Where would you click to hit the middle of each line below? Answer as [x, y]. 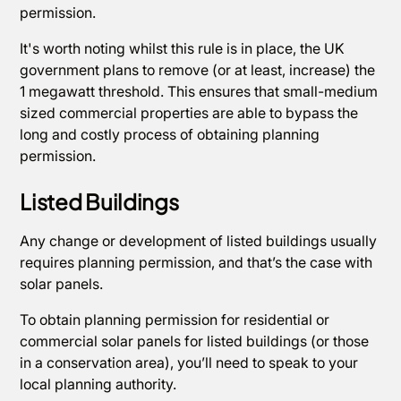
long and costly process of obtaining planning [170, 134]
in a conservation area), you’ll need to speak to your [189, 363]
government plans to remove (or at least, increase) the [198, 70]
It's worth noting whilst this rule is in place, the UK [183, 48]
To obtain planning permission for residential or [175, 320]
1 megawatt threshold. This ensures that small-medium [199, 91]
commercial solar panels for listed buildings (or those [195, 341]
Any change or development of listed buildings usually [199, 241]
